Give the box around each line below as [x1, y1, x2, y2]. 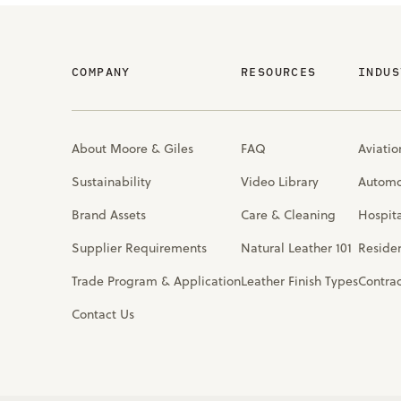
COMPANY [72, 64, 131, 80]
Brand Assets [72, 205, 146, 224]
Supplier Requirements [72, 238, 207, 257]
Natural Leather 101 [241, 238, 352, 257]
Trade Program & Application [72, 271, 241, 290]
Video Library [241, 172, 319, 191]
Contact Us [72, 304, 134, 323]
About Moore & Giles [72, 139, 193, 158]
